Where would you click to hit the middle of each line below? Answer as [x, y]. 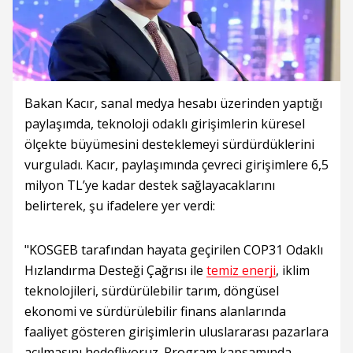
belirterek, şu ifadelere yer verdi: [120, 206]
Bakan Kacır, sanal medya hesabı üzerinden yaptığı [173, 104]
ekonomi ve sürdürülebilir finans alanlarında [155, 312]
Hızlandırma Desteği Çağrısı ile [115, 271]
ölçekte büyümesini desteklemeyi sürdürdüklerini [169, 145]
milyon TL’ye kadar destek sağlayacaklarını [150, 186]
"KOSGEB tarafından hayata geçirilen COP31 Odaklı [174, 250]
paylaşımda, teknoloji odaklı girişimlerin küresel [165, 124]
